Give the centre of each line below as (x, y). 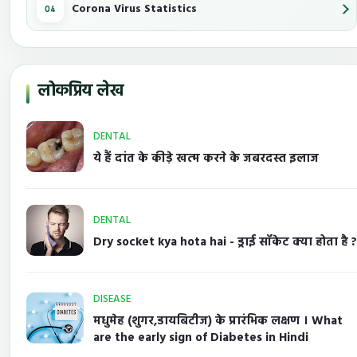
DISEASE (112, 300)
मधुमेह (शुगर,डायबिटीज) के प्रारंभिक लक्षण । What (218, 322)
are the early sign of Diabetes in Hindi (201, 338)
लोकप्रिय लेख (81, 92)
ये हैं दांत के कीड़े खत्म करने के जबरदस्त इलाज (206, 159)
